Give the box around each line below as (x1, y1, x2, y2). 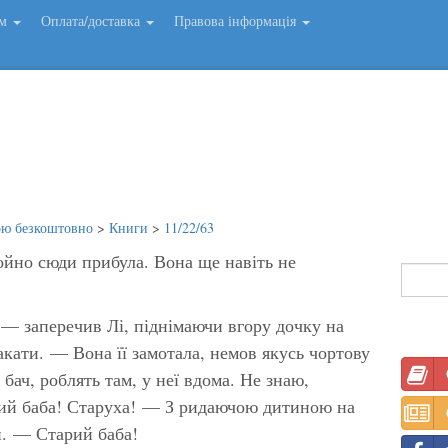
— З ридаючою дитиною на (136, 393, 355, 418)
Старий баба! (36, 420, 138, 445)
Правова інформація (174, 11, 300, 30)
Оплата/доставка (41, 11, 144, 30)
